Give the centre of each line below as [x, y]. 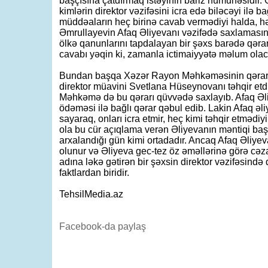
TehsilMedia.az [91, 194]
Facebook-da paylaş [103, 226]
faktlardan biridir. [94, 172]
